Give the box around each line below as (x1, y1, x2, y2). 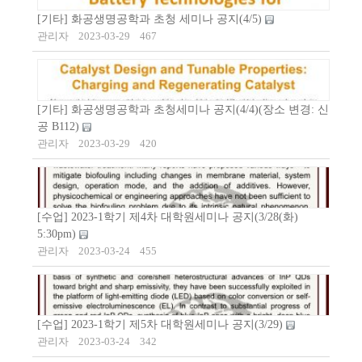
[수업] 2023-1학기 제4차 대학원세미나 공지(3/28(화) (37, 211, 298, 224)
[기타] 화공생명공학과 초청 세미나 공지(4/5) (37, 13, 265, 26)
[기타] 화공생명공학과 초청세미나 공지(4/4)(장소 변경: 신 (37, 103, 329, 116)
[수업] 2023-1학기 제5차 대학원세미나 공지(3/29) (37, 318, 286, 331)
